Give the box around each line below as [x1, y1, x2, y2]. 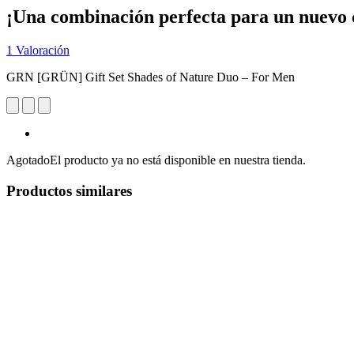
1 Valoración [6, 43, 70, 57]
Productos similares [6, 182, 132, 199]
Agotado [6, 153, 50, 167]
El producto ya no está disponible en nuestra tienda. [50, 153, 306, 167]
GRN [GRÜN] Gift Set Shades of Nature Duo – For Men [6, 70, 295, 84]
